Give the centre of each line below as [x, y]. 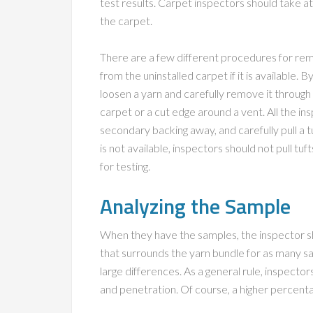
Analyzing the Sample [195, 206]
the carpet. [126, 21]
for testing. [125, 166]
